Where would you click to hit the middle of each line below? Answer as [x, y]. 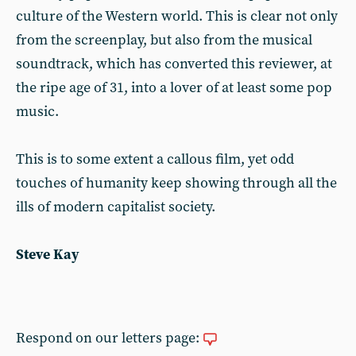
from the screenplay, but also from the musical [164, 40]
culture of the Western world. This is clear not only [177, 16]
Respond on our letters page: [109, 338]
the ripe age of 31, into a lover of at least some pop [174, 88]
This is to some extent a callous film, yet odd [155, 159]
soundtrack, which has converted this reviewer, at [174, 64]
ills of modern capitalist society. [116, 207]
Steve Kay [48, 255]
